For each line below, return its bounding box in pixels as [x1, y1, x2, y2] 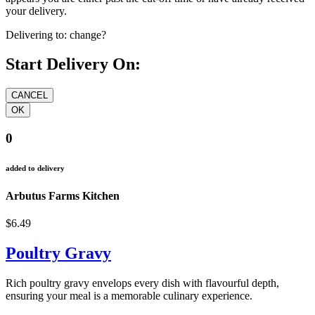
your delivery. [6, 4, 67, 17]
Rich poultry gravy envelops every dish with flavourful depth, [6, 277, 279, 290]
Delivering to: [6, 28, 67, 41]
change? [70, 28, 106, 41]
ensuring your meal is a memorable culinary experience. [6, 290, 252, 302]
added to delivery [6, 164, 65, 173]
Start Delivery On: [6, 55, 141, 74]
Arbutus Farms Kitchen [6, 190, 120, 202]
